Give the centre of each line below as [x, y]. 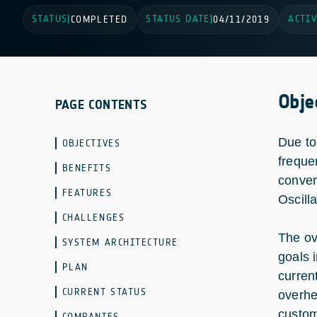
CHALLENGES [93, 218]
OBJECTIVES [91, 143]
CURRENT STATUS [104, 292]
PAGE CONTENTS [101, 105]
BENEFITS [87, 168]
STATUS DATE [178, 19]
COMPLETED [99, 19]
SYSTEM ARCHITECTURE [120, 242]
